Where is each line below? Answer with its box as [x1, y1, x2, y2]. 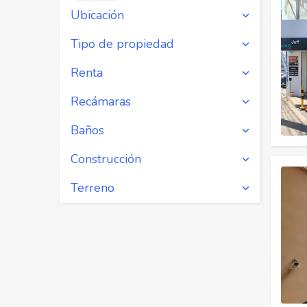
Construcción [71, 151, 141, 167]
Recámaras [71, 93, 131, 110]
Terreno [71, 180, 114, 196]
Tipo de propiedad [71, 36, 174, 52]
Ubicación [71, 7, 124, 23]
